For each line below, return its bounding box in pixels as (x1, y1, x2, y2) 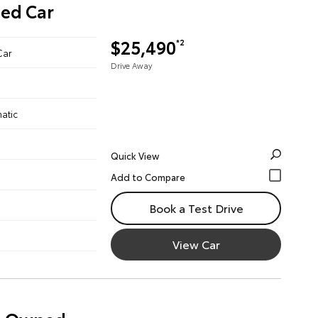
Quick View (111, 149, 159, 162)
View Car (172, 236, 220, 252)
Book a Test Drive (148, 199, 243, 216)
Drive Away (111, 60, 152, 71)
